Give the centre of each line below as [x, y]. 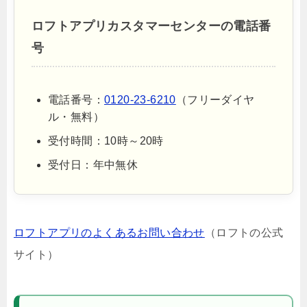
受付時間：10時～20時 [106, 141]
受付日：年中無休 [93, 165]
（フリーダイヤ [215, 100]
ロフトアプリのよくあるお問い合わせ [109, 233]
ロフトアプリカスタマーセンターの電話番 [151, 26]
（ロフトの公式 [244, 233]
